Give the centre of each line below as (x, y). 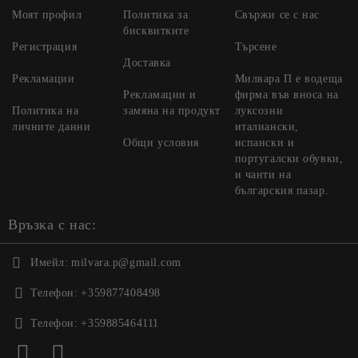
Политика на (46, 110)
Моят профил (47, 14)
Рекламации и (160, 94)
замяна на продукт (172, 110)
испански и (265, 142)
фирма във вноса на (286, 94)
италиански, (267, 126)
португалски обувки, (289, 158)
